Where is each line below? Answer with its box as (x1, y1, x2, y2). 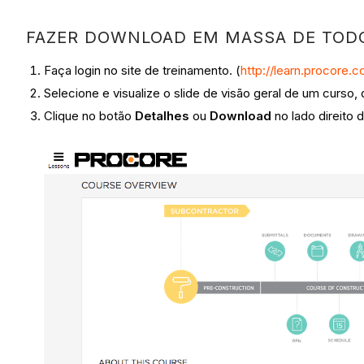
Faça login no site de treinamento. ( (44, 63, 241, 79)
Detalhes (135, 107, 190, 123)
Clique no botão (44, 107, 136, 123)
